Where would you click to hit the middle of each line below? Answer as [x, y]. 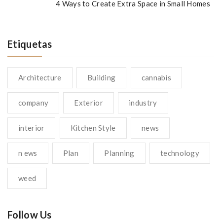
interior [32, 128]
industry [143, 103]
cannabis [156, 77]
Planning [119, 153]
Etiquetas [30, 44]
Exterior [89, 103]
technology [180, 153]
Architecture [40, 77]
